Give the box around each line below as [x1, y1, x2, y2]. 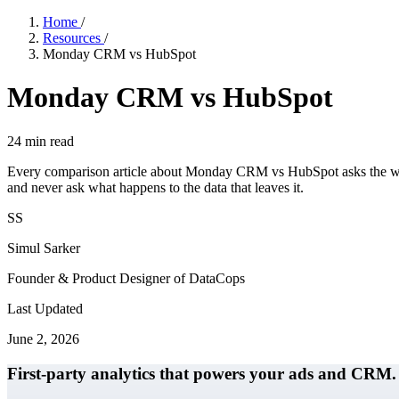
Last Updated [7, 300, 83, 316]
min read [21, 133, 74, 149]
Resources [43, 30, 104, 45]
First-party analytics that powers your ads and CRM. [7, 363, 396, 383]
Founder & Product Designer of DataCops [7, 270, 245, 286]
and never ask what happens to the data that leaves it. [7, 179, 304, 195]
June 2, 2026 [7, 330, 79, 346]
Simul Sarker [7, 240, 80, 256]
